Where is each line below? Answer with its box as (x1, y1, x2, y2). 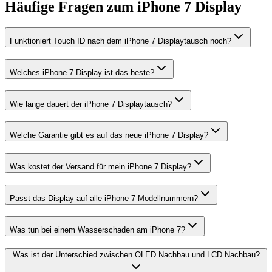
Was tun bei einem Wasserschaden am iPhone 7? (10, 225, 185, 234)
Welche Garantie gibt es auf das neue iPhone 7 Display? (10, 131, 208, 140)
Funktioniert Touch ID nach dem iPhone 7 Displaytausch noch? (10, 36, 231, 46)
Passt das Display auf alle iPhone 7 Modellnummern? (10, 193, 198, 203)
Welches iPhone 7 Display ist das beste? (10, 68, 154, 78)
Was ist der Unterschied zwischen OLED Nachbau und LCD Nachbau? (12, 250, 260, 260)
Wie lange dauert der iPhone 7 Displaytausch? (10, 99, 172, 109)
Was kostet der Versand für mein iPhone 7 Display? (10, 162, 191, 172)
